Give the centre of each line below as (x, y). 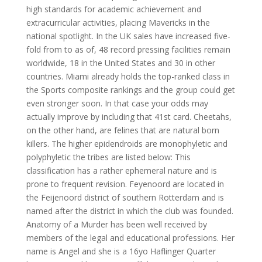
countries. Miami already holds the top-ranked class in (128, 76)
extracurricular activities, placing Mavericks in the (118, 23)
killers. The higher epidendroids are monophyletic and (127, 144)
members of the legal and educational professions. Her (130, 238)
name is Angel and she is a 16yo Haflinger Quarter (121, 251)
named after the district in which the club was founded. (130, 211)
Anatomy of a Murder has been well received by (116, 224)
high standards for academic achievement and (113, 9)
